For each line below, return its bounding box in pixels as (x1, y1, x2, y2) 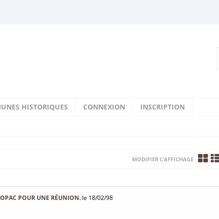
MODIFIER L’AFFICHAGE (132, 155, 194, 163)
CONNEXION (83, 102, 125, 111)
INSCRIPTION (140, 102, 185, 111)
